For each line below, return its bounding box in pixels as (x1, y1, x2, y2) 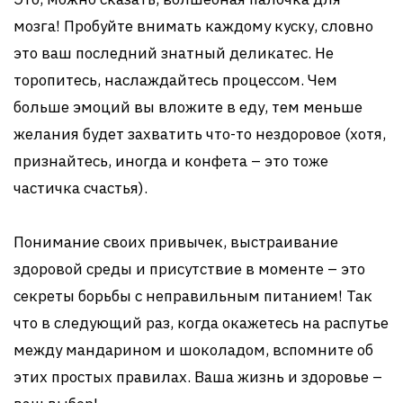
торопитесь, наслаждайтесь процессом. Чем (13, 70, 337, 90)
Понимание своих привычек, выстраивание (13, 232, 338, 252)
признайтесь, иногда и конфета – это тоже (13, 151, 328, 171)
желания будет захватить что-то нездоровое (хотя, (13, 124, 386, 144)
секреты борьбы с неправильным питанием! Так (13, 286, 372, 306)
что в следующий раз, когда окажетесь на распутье (13, 313, 389, 333)
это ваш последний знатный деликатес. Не (13, 43, 334, 63)
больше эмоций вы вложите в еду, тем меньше (13, 97, 363, 117)
